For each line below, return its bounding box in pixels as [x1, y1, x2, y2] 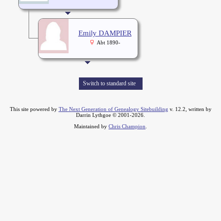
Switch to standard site [81, 80, 137, 87]
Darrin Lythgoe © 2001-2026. [76, 112, 145, 118]
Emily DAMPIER [78, 29, 132, 37]
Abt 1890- [97, 40, 120, 46]
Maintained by [74, 123, 109, 130]
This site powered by [9, 106, 59, 112]
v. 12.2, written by [168, 106, 212, 112]
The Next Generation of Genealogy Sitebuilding [58, 106, 168, 112]
